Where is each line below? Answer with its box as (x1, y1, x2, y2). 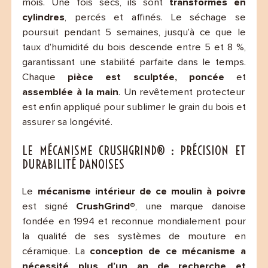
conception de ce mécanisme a (90, 246, 246, 257)
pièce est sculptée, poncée (68, 72, 236, 83)
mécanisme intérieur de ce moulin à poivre (37, 187, 246, 197)
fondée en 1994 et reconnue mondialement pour (22, 217, 246, 227)
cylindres (22, 13, 65, 23)
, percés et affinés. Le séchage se (65, 13, 246, 23)
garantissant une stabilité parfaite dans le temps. (22, 57, 246, 68)
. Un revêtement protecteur (118, 87, 245, 98)
